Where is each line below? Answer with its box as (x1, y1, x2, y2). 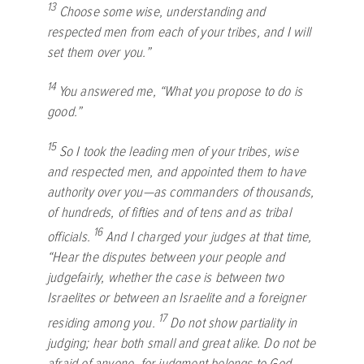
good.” (47, 103, 82, 121)
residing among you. (47, 314, 158, 332)
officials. (47, 228, 94, 246)
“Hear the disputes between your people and (47, 249, 285, 266)
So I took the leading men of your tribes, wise (58, 142, 298, 160)
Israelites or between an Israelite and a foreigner (47, 289, 306, 307)
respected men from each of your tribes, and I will (47, 23, 311, 41)
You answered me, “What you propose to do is (58, 83, 303, 101)
